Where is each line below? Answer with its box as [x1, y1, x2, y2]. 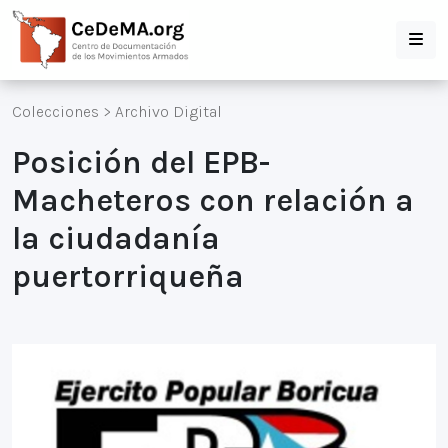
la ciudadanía [12, 220, 220, 257]
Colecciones [12, 102, 99, 121]
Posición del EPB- [12, 144, 270, 181]
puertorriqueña [12, 258, 244, 295]
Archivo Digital [115, 102, 222, 121]
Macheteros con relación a [12, 182, 414, 219]
